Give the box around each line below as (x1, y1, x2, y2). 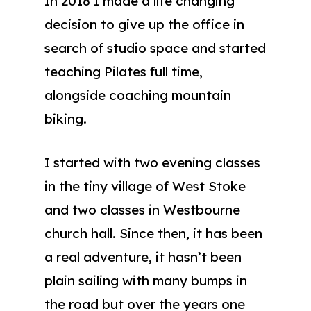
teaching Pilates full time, (44, 63, 203, 80)
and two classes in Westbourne (44, 201, 240, 218)
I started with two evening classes (44, 153, 260, 171)
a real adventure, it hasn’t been (44, 248, 242, 265)
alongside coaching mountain (44, 87, 231, 103)
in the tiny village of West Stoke (44, 177, 246, 194)
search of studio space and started (44, 40, 266, 56)
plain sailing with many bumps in (44, 271, 247, 289)
